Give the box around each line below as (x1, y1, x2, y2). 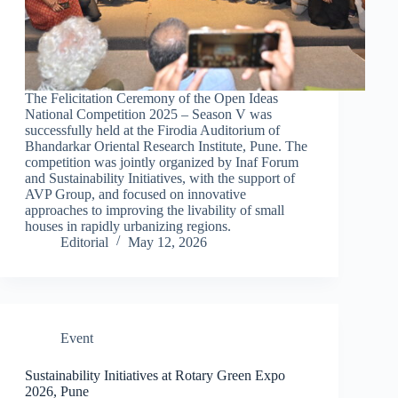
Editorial (60, 234, 108, 250)
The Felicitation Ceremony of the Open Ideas (24, 90, 278, 106)
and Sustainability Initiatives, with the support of (24, 170, 295, 186)
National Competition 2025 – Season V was (24, 106, 272, 122)
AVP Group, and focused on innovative (24, 186, 246, 202)
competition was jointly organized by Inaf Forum (24, 154, 298, 170)
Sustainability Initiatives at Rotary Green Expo (24, 367, 285, 383)
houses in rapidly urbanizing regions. (24, 218, 231, 234)
